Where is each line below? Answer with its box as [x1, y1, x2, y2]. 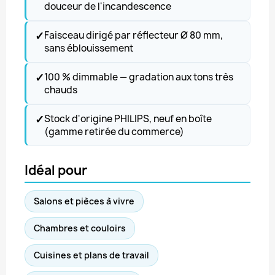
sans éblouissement [44, 42, 133, 55]
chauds [44, 83, 77, 96]
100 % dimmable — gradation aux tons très [44, 71, 233, 83]
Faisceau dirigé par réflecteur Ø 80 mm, [44, 29, 223, 42]
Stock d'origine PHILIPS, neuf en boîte [44, 112, 212, 125]
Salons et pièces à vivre [34, 195, 134, 207]
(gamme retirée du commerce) [44, 125, 184, 138]
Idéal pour [25, 161, 87, 179]
